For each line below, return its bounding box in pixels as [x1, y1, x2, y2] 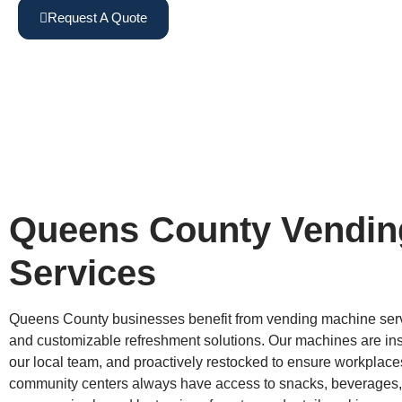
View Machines [208, 10, 299, 26]
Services [9, 253, 156, 293]
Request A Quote [48, 10, 147, 26]
